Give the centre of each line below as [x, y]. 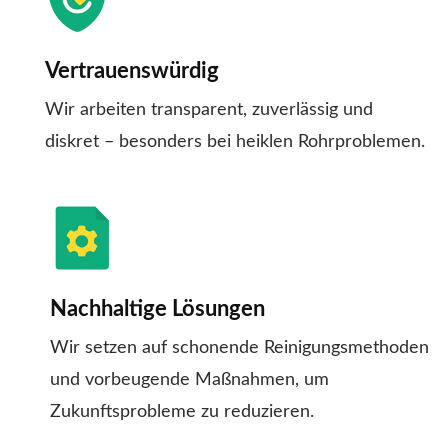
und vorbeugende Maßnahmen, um [189, 380]
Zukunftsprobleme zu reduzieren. [182, 412]
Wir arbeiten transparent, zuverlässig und [209, 110]
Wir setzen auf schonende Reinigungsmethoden [239, 348]
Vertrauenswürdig [132, 71]
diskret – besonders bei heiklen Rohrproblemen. [235, 142]
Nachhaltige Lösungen [157, 309]
